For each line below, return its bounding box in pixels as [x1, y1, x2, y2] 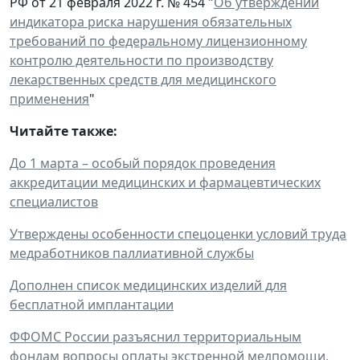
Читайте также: [10, 121, 117, 140]
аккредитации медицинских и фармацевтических [10, 173, 321, 191]
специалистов [10, 192, 98, 211]
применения [10, 89, 89, 108]
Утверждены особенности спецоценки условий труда [10, 224, 346, 243]
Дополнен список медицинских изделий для [10, 276, 287, 294]
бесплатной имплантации [10, 295, 174, 313]
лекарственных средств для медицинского [10, 70, 276, 88]
